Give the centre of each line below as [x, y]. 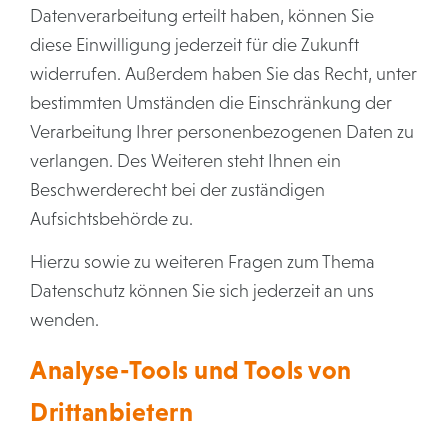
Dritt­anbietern [111, 412]
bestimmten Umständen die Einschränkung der [211, 103]
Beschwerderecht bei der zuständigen [177, 190]
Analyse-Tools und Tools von [191, 370]
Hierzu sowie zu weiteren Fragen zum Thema [202, 262]
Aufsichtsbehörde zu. [111, 219]
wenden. [64, 320]
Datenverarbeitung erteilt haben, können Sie [202, 16]
